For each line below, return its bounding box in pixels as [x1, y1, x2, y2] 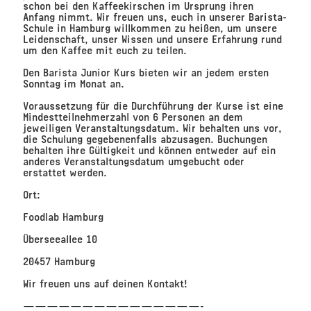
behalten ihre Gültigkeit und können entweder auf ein [22, 142, 276, 156]
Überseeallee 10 [22, 231, 97, 245]
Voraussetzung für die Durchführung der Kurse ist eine [22, 98, 283, 112]
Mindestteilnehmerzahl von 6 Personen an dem [22, 109, 243, 123]
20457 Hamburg [22, 253, 95, 267]
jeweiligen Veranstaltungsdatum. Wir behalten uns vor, [22, 120, 282, 134]
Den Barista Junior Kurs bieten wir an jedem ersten [22, 65, 269, 78]
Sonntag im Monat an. [22, 76, 124, 90]
